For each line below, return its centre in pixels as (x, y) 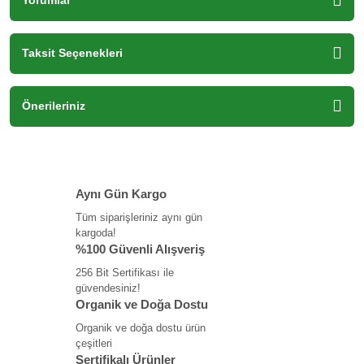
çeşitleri (94, 343)
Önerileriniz (54, 106)
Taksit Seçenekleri (72, 53)
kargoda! (96, 232)
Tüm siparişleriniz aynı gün (139, 217)
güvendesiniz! (108, 288)
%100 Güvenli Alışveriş (140, 249)
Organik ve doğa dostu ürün (141, 327)
